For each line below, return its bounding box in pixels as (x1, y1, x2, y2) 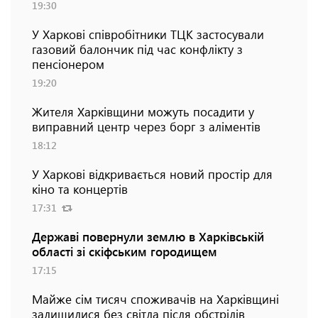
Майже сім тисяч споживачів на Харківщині (32, 290, 279, 307)
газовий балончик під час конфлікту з (32, 40, 243, 57)
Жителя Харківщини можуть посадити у (32, 103, 254, 119)
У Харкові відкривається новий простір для (32, 165, 273, 182)
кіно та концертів (32, 180, 128, 197)
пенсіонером (32, 55, 104, 72)
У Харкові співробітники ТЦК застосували (32, 26, 264, 42)
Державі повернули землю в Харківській (32, 228, 264, 244)
